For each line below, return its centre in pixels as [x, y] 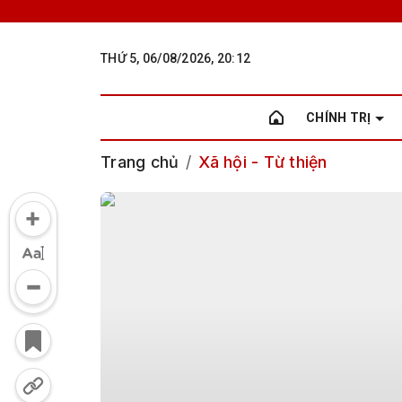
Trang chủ [140, 162]
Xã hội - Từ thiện [263, 162]
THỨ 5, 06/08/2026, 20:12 [175, 58]
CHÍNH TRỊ [339, 118]
